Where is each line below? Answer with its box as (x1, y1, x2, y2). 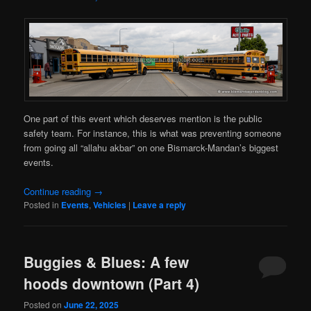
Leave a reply (133, 198, 187, 211)
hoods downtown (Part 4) (24, 272, 200, 294)
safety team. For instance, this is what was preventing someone (24, 126, 282, 140)
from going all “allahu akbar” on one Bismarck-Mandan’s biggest (24, 140, 279, 154)
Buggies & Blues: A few (24, 251, 190, 272)
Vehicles (93, 198, 127, 211)
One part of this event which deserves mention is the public (24, 111, 263, 125)
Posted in (24, 198, 60, 210)
